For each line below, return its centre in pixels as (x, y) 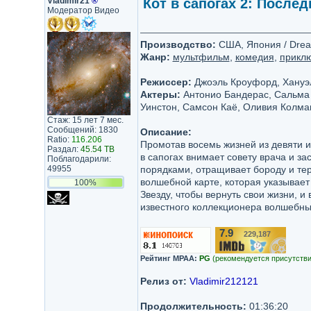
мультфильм (201, 57)
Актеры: (160, 94)
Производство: (178, 44)
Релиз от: (163, 281)
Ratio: (59, 140)
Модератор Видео (83, 10)
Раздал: (64, 149)
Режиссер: (166, 82)
